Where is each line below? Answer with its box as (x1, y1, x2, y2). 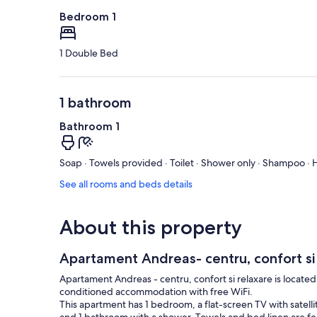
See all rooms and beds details (59, 178, 192, 191)
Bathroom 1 (59, 120, 120, 134)
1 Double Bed (59, 47, 118, 60)
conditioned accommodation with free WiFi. (59, 285, 253, 299)
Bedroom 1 (59, 10, 116, 24)
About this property (59, 215, 242, 240)
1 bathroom (59, 94, 132, 112)
